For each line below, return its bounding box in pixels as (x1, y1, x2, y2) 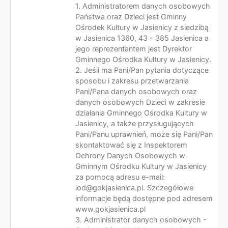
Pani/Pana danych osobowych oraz (75, 87, 197, 96)
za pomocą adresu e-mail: (75, 173, 165, 181)
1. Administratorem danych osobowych (75, 2, 210, 10)
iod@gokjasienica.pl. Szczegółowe (75, 183, 193, 192)
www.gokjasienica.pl (75, 205, 146, 213)
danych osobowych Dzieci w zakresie (75, 98, 205, 106)
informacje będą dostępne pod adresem (75, 194, 213, 203)
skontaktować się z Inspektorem (75, 140, 187, 149)
